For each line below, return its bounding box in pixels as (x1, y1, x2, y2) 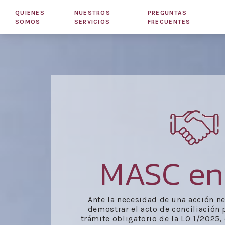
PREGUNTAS (147, 9, 187, 16)
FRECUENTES (147, 18, 191, 25)
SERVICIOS (74, 18, 110, 25)
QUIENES (15, 9, 45, 16)
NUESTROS (74, 9, 111, 16)
